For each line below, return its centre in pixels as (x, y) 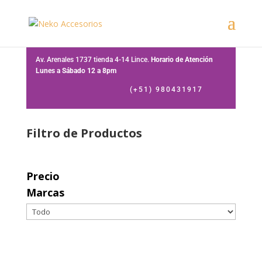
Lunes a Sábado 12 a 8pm (76, 71)
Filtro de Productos (84, 133)
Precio (43, 176)
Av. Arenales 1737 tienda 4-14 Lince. (93, 60)
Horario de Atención (182, 60)
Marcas (45, 192)
